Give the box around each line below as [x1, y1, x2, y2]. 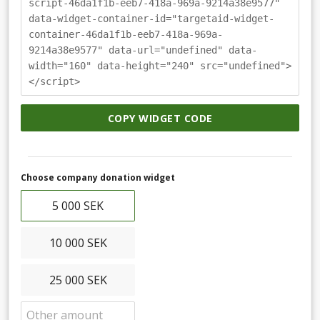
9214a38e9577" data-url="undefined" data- [29, 44, 257, 56]
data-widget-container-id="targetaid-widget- [29, 13, 274, 25]
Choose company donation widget [21, 171, 175, 184]
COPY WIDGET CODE [107, 111, 213, 125]
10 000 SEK [49, 234, 107, 251]
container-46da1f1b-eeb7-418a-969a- [29, 29, 223, 41]
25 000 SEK [49, 271, 107, 288]
